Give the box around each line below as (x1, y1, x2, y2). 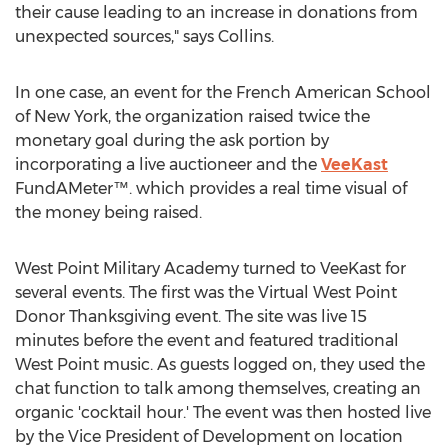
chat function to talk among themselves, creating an (15, 379, 421, 398)
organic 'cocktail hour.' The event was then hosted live (15, 403, 431, 422)
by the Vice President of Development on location (15, 427, 403, 446)
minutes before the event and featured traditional (15, 331, 399, 350)
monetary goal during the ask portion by (15, 131, 329, 150)
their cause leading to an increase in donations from (15, 3, 418, 22)
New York (34, 107, 108, 126)
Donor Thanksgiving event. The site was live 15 (15, 307, 367, 326)
